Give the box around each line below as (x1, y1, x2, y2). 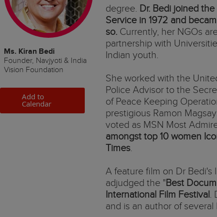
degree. (106, 3, 139, 15)
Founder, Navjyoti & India (4, 56, 87, 65)
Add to (22, 92, 44, 101)
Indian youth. (106, 49, 158, 61)
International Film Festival (106, 189, 210, 201)
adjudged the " (106, 177, 166, 189)
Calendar (22, 99, 51, 108)
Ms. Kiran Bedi (4, 47, 55, 56)
